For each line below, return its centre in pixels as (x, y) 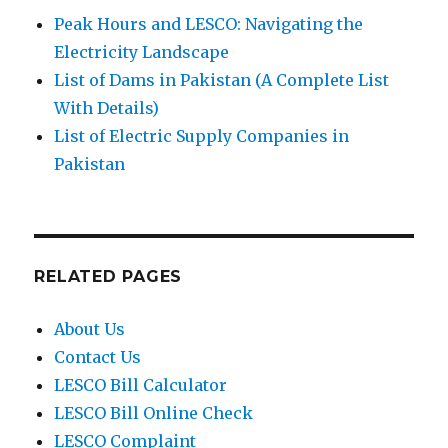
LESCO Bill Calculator (141, 384)
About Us (90, 328)
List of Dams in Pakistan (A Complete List (222, 79)
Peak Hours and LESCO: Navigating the (209, 23)
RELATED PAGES (108, 276)
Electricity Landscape (142, 51)
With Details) (107, 107)
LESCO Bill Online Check (154, 412)
